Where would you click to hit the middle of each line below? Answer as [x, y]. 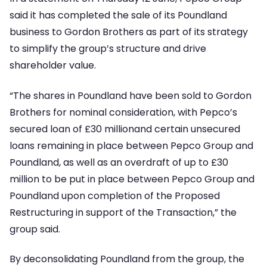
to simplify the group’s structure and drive [108, 49]
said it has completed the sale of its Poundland [118, 15]
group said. [35, 229]
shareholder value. [53, 66]
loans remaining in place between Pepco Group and [131, 145]
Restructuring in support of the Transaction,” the [123, 212]
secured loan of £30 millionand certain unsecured [125, 129]
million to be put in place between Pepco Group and [132, 179]
